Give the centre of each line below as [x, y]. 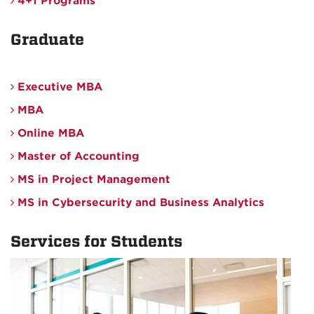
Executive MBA [58, 87]
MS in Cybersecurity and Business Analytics [139, 203]
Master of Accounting [77, 157]
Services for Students [98, 242]
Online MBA [49, 134]
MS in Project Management [92, 180]
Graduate [47, 40]
